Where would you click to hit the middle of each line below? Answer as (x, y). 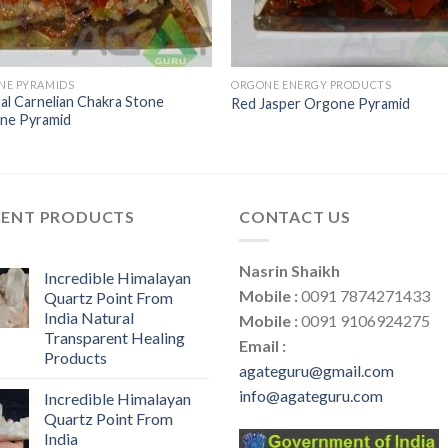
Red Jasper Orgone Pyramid (321, 103)
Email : (262, 346)
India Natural (89, 318)
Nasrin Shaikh (289, 271)
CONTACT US (295, 216)
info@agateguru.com (311, 396)
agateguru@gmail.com (316, 371)
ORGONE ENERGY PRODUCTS (311, 84)
